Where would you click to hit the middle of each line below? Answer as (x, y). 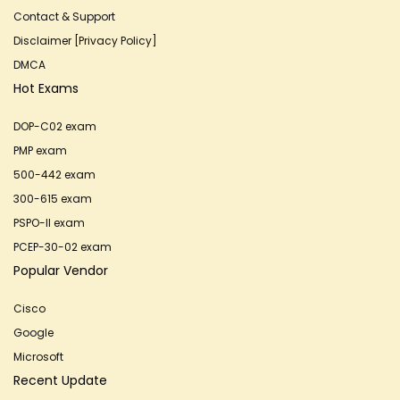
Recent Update (60, 380)
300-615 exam (53, 199)
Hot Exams (46, 88)
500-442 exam (54, 175)
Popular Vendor (61, 271)
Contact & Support (64, 17)
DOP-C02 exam (55, 126)
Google (33, 333)
